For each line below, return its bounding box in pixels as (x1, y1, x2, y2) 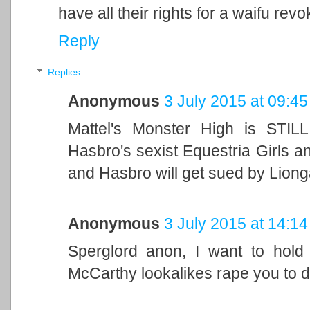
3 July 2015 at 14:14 (163, 215, 308, 233)
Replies (47, 67, 80, 78)
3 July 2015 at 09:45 (163, 92, 308, 111)
